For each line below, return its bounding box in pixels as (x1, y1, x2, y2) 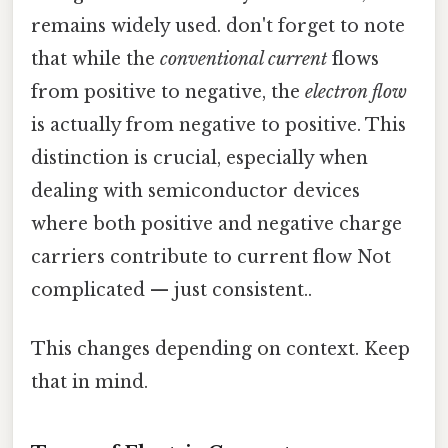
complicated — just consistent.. (31, 279, 312, 302)
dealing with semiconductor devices (31, 180, 360, 203)
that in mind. (31, 371, 148, 394)
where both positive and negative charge (31, 213, 402, 236)
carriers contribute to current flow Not (31, 246, 391, 269)
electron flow (305, 81, 407, 104)
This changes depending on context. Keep (31, 338, 410, 361)
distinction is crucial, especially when (31, 147, 368, 170)
